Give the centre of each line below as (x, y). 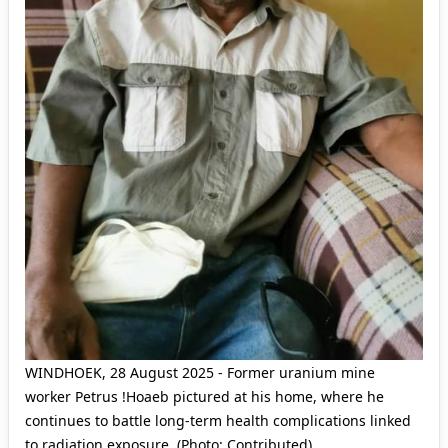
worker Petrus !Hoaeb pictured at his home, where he (204, 396)
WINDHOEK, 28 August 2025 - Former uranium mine (200, 372)
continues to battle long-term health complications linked (218, 420)
